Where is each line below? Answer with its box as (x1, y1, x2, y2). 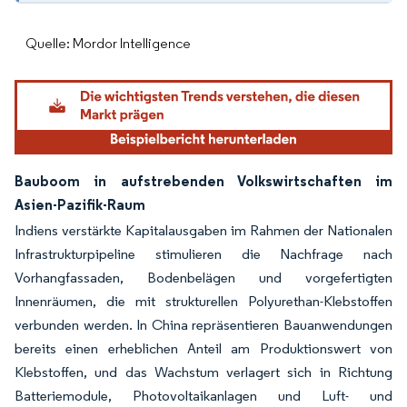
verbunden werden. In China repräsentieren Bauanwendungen (15, 316, 392, 334)
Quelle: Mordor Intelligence (25, 35, 191, 52)
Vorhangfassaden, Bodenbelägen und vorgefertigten (15, 269, 392, 287)
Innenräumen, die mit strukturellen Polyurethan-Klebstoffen (15, 293, 392, 311)
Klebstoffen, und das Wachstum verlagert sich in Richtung (15, 363, 392, 382)
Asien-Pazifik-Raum (15, 195, 145, 214)
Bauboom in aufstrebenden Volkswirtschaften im (15, 172, 392, 191)
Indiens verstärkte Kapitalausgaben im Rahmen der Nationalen (15, 222, 392, 240)
